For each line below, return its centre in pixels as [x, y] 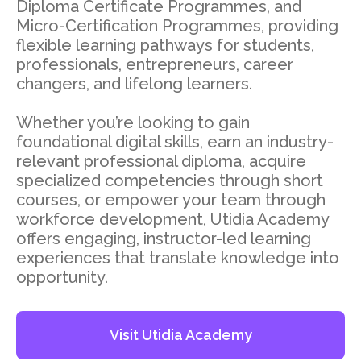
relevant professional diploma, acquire [161, 162]
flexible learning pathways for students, [165, 46]
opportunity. [62, 278]
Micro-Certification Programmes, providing [177, 26]
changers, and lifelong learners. [134, 84]
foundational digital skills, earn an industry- [175, 142]
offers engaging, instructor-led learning [164, 239]
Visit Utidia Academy [180, 335]
